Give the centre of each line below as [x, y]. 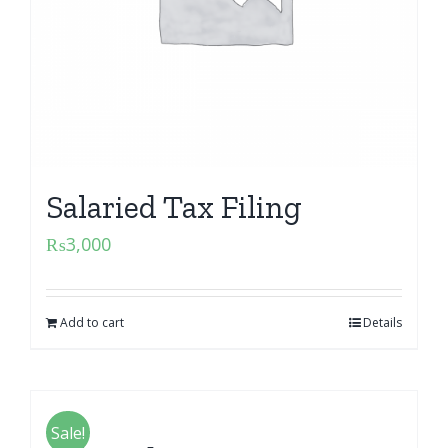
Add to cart [92, 322]
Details [382, 322]
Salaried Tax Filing [174, 206]
